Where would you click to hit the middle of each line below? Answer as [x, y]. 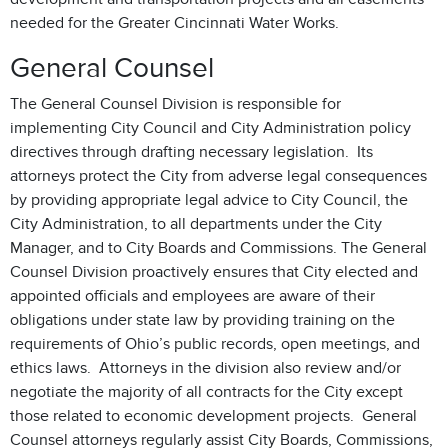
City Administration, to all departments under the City [196, 224]
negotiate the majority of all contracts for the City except [206, 392]
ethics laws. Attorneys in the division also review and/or [205, 368]
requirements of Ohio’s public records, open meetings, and [215, 344]
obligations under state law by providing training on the [202, 320]
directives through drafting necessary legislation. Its [191, 152]
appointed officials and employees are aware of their [192, 296]
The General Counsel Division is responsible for [175, 104]
